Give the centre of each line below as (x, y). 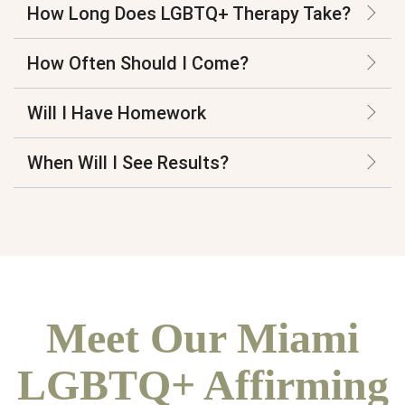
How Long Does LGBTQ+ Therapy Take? (189, 14)
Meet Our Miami (202, 338)
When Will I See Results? (128, 163)
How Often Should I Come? (138, 64)
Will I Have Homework (117, 113)
